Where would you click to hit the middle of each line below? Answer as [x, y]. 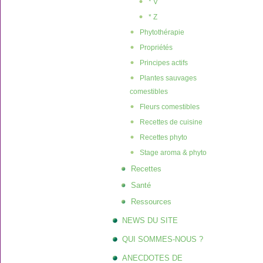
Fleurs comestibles [170, 107]
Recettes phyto [163, 137]
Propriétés [156, 48]
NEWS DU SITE [150, 220]
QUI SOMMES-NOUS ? [163, 239]
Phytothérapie [162, 32]
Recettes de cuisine [171, 122]
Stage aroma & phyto [173, 153]
